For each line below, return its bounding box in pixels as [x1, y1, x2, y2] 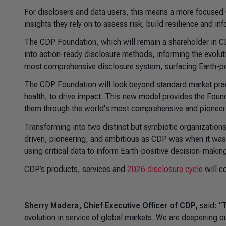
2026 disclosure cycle [127, 164, 203, 174]
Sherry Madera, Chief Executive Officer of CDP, [24, 201, 198, 210]
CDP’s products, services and [24, 164, 127, 174]
